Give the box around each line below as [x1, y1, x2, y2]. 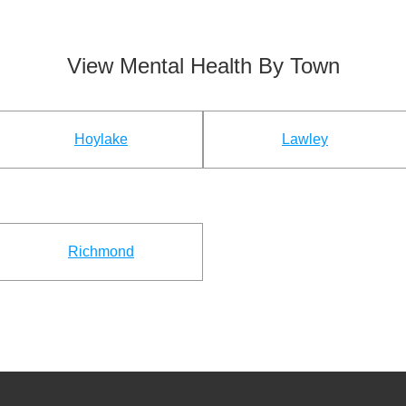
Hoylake [74, 130, 128, 147]
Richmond [68, 243, 134, 259]
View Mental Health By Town [66, 53, 340, 79]
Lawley [282, 130, 328, 147]
